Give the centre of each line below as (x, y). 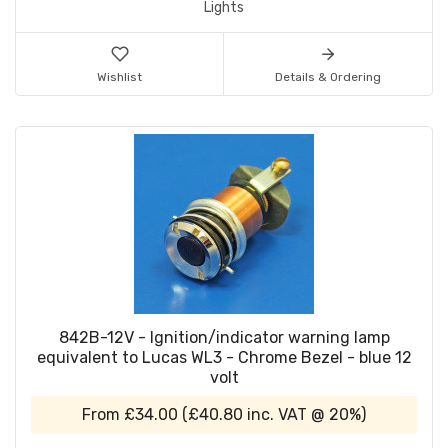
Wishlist (119, 77)
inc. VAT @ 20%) (304, 415)
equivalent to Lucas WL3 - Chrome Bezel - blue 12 (224, 358)
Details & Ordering (328, 77)
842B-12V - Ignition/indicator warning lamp (224, 338)
